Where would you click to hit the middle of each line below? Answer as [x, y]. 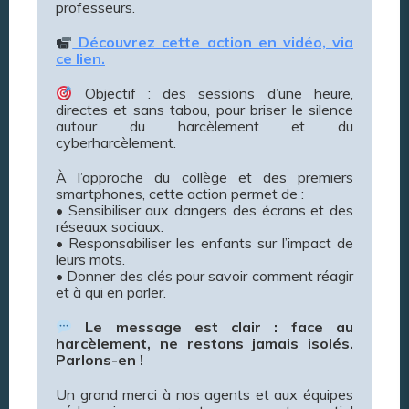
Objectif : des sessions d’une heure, [213, 94]
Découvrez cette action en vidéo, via [213, 42]
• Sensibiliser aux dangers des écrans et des [204, 210]
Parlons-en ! [100, 360]
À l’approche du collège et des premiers [204, 178]
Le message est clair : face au [213, 327]
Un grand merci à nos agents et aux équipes [204, 395]
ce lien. [80, 59]
